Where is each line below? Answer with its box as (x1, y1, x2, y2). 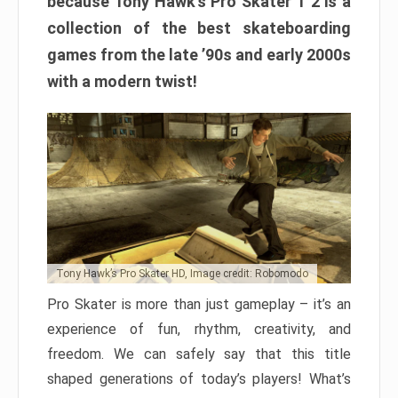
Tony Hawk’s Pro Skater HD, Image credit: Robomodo (56, 267, 308, 281)
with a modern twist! (47, 71, 197, 91)
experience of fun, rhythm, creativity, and (47, 321, 351, 338)
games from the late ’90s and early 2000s (47, 44, 351, 64)
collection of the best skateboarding (47, 18, 351, 37)
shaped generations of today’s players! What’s (47, 370, 351, 388)
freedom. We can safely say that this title (47, 346, 351, 363)
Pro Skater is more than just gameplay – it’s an (47, 296, 351, 314)
